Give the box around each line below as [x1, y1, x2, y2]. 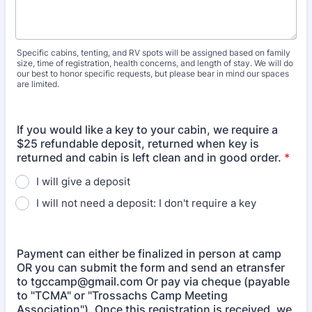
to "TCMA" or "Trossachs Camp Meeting [17, 288, 228, 302]
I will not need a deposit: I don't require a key [36, 196, 256, 210]
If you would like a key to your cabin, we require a [17, 123, 278, 136]
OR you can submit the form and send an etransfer [17, 260, 285, 274]
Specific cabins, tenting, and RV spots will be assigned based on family [17, 47, 290, 58]
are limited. [17, 79, 59, 89]
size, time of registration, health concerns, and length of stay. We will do [17, 58, 293, 68]
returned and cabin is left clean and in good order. [17, 150, 281, 164]
